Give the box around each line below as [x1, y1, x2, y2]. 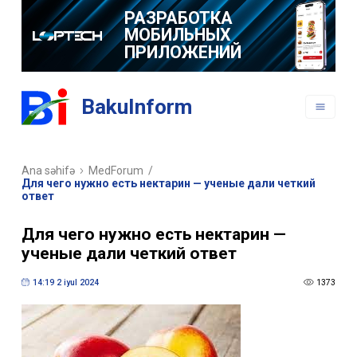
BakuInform [81, 95, 193, 120]
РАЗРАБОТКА [124, 7, 233, 28]
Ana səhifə [21, 164, 75, 178]
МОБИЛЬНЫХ [124, 25, 231, 45]
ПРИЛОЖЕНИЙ [124, 41, 241, 62]
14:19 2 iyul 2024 [32, 277, 99, 288]
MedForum [88, 164, 144, 178]
